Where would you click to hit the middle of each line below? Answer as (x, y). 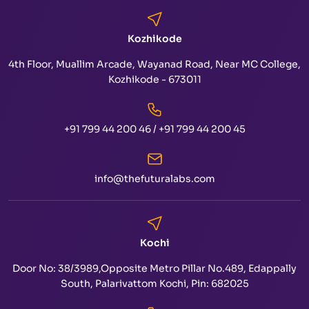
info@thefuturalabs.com (154, 179)
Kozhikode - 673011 (154, 80)
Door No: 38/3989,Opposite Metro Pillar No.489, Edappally (154, 269)
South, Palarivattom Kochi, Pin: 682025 (154, 284)
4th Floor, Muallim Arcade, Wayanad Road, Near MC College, (154, 64)
